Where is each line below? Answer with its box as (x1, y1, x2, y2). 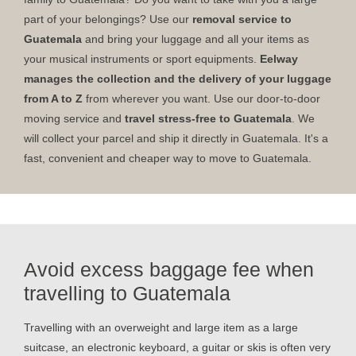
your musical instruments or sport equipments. (24, 52, 260, 65)
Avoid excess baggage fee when (24, 257, 314, 281)
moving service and (24, 111, 125, 125)
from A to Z (24, 91, 83, 105)
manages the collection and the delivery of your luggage (24, 72, 331, 85)
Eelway (260, 52, 298, 65)
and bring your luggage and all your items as (82, 32, 309, 45)
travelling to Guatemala (24, 281, 230, 304)
